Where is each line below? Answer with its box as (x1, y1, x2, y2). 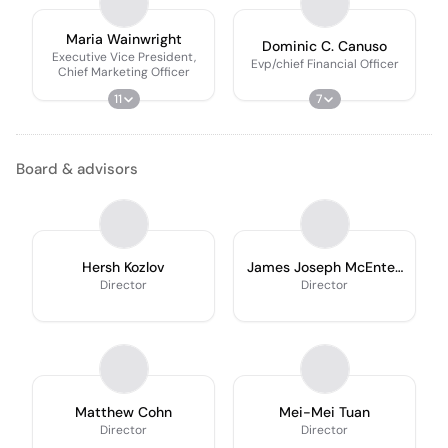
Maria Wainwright (65, 29, 182, 48)
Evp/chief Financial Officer (250, 56, 399, 72)
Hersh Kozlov (82, 258, 165, 276)
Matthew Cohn (75, 403, 172, 421)
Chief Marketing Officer (57, 63, 190, 80)
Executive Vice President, (51, 48, 196, 65)
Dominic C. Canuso (262, 37, 387, 55)
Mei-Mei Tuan (279, 403, 370, 421)
